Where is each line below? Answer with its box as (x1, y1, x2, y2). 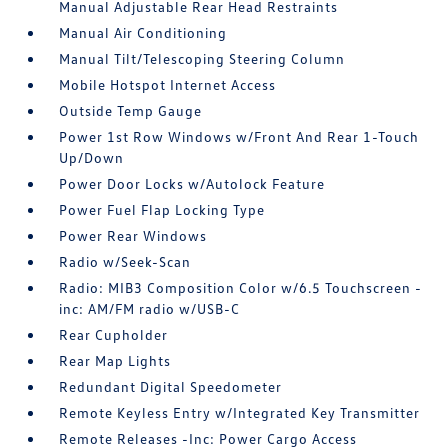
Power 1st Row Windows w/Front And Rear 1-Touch (59, 128, 420, 146)
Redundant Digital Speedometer (59, 378, 283, 396)
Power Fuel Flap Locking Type (59, 201, 266, 219)
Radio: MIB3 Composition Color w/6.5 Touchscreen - (59, 279, 423, 297)
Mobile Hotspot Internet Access (59, 76, 277, 94)
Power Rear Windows (59, 227, 208, 245)
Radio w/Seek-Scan (59, 253, 192, 271)
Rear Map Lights (59, 352, 172, 370)
